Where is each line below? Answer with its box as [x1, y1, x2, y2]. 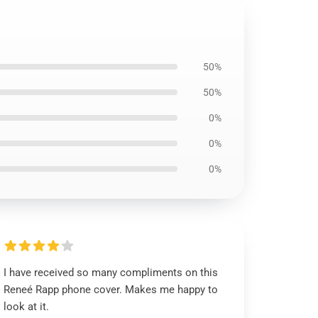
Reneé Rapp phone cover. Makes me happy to [4, 283, 219, 296]
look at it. [4, 300, 50, 313]
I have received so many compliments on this [4, 266, 219, 279]
